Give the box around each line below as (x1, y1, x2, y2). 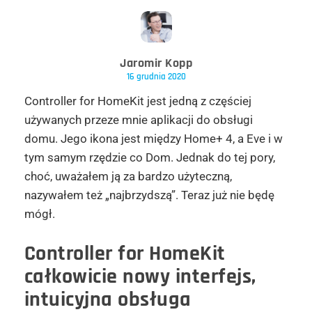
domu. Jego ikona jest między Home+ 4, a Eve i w (24, 131, 283, 146)
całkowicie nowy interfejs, (24, 263, 256, 290)
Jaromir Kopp (120, 54, 192, 71)
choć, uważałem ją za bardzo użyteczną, (24, 169, 232, 183)
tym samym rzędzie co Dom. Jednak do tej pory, (24, 150, 275, 164)
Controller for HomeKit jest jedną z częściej (24, 93, 251, 108)
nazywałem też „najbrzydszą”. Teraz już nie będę (24, 187, 274, 202)
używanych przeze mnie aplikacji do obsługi (24, 112, 253, 127)
